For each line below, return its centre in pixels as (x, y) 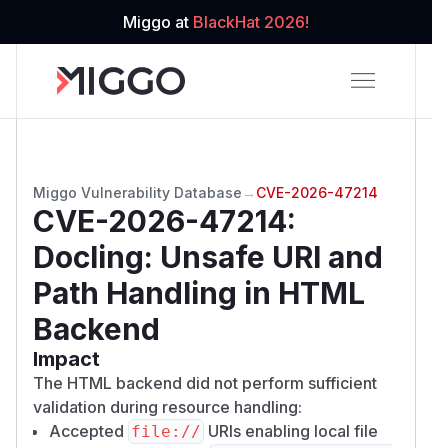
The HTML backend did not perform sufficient (205, 382)
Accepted (88, 430)
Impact (66, 358)
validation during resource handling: (167, 406)
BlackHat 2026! (251, 22)
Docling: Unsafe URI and (208, 256)
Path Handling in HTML (199, 292)
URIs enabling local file (291, 430)
